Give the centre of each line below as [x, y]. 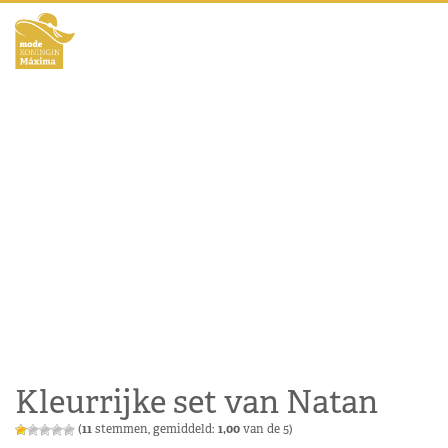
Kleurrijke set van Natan [196, 402]
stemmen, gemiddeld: [155, 429]
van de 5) [266, 429]
